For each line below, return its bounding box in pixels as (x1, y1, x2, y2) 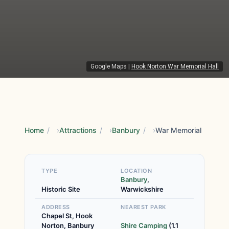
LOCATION (121, 167, 152, 174)
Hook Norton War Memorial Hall (131, 63, 219, 70)
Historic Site (41, 185, 80, 193)
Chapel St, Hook (41, 212, 93, 220)
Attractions (59, 126, 97, 134)
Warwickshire (121, 185, 164, 193)
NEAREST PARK (121, 203, 166, 211)
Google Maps (90, 63, 127, 70)
